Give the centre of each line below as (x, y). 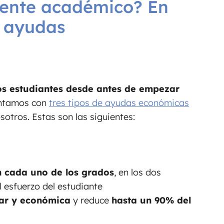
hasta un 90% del (151, 200)
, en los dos (137, 172)
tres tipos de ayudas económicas (119, 102)
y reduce (91, 200)
